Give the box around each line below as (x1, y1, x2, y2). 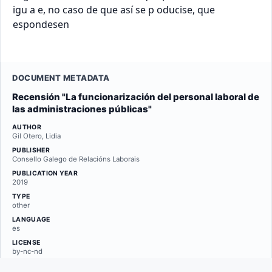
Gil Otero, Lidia (12, 132, 61, 140)
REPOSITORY (12, 262, 56, 270)
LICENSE (12, 239, 41, 246)
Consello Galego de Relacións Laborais (12, 155, 140, 163)
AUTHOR (12, 123, 41, 131)
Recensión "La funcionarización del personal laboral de (12, 91, 259, 103)
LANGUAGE (12, 216, 50, 223)
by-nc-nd (12, 247, 42, 256)
